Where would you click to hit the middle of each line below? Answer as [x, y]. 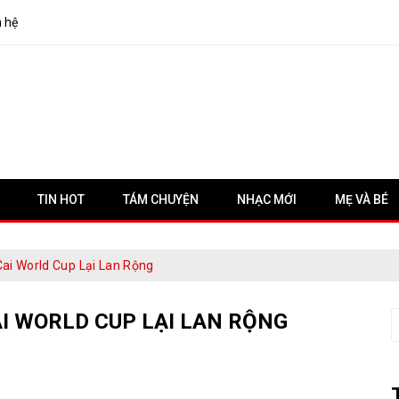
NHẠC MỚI [267, 199]
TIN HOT [61, 199]
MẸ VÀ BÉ [362, 199]
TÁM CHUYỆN [161, 199]
